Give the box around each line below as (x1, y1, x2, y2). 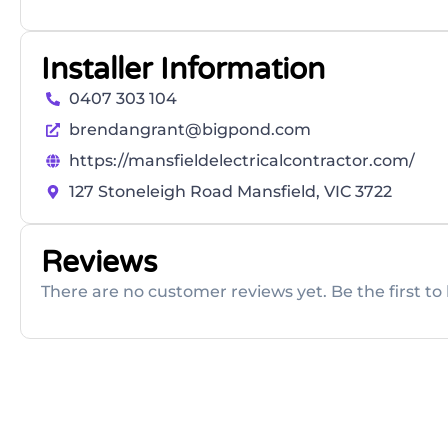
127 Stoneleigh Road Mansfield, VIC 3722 (68, 182, 392, 202)
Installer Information (41, 51, 325, 89)
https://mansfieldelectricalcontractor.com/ (68, 151, 415, 171)
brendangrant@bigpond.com (68, 120, 311, 140)
